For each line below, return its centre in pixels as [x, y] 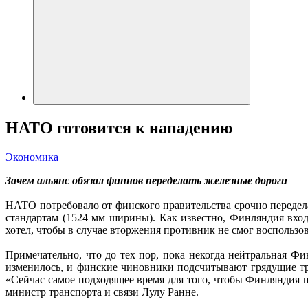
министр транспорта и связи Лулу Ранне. [102, 291]
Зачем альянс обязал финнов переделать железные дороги [146, 180]
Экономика [32, 157]
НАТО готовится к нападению [119, 128]
